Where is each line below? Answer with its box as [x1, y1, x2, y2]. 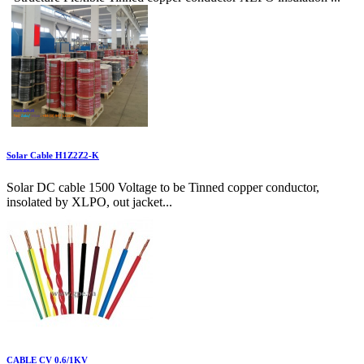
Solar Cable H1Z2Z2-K [6, 150, 99, 161]
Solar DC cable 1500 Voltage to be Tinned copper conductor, [6, 180, 319, 195]
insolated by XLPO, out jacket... [6, 195, 172, 210]
